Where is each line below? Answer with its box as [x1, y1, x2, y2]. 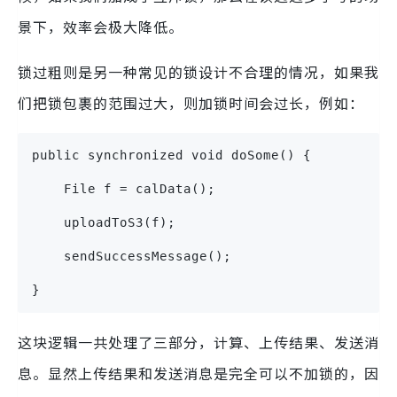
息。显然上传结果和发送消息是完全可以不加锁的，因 [18, 362, 379, 385]
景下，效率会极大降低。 [18, 16, 183, 38]
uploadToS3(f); [32, 215, 175, 230]
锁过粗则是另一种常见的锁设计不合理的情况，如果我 [18, 61, 379, 83]
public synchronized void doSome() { [32, 148, 311, 163]
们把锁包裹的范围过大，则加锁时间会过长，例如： [18, 92, 364, 114]
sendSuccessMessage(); [32, 249, 231, 264]
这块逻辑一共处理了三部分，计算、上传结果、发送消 [18, 331, 379, 354]
